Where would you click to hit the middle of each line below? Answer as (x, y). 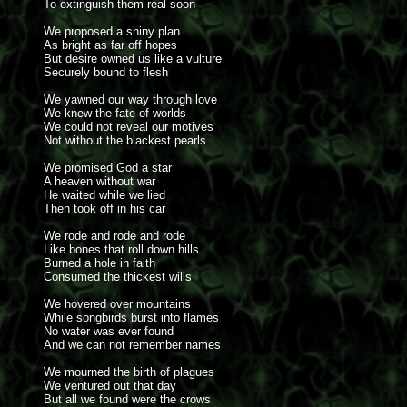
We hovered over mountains (117, 304)
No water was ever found (109, 331)
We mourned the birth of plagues (129, 372)
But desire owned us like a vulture (133, 59)
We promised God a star (108, 168)
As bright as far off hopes (110, 45)
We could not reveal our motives (129, 127)
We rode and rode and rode (114, 236)
